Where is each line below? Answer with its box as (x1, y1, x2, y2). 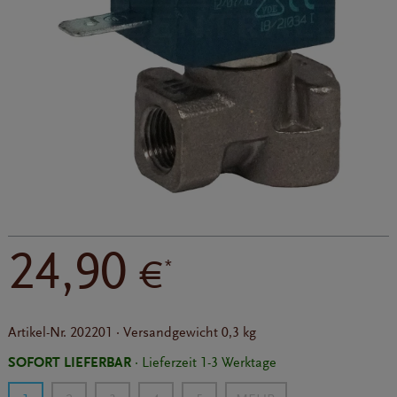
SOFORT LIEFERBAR (7, 354, 131, 370)
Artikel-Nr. (7, 323, 70, 340)
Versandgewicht (122, 323, 222, 340)
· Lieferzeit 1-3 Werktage (130, 354, 276, 370)
